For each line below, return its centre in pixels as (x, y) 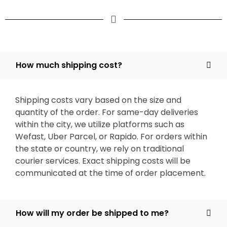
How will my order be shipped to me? (92, 213)
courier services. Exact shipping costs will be (103, 161)
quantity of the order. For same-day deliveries (107, 112)
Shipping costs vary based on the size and (98, 100)
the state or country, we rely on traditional (100, 149)
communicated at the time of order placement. (110, 173)
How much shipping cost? (69, 65)
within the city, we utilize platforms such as (100, 124)
